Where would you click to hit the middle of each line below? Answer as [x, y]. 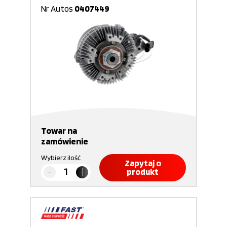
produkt [143, 172]
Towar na [59, 130]
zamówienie [65, 141]
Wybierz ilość [61, 158]
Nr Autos [58, 9]
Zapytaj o [143, 163]
